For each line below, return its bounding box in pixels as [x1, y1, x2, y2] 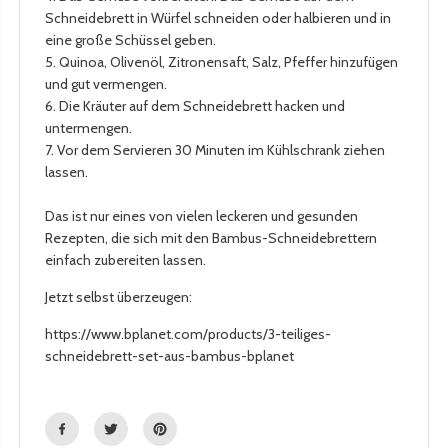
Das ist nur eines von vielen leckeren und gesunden [45, 206, 358, 225]
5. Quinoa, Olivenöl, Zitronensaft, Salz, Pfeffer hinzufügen [45, 52, 398, 71]
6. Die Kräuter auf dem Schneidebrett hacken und [45, 96, 345, 115]
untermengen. [45, 118, 132, 137]
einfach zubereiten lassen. [45, 250, 209, 269]
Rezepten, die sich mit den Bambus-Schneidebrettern [45, 228, 377, 247]
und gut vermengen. [45, 74, 167, 93]
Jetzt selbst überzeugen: [45, 287, 195, 306]
